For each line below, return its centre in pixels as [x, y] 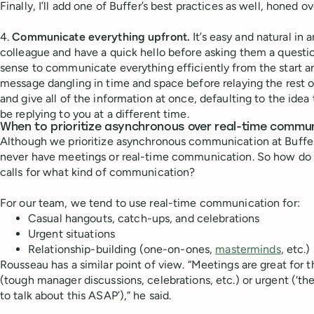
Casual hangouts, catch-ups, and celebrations [144, 218]
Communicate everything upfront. [103, 36]
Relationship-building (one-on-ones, [122, 249]
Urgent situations [72, 233]
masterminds [248, 249]
